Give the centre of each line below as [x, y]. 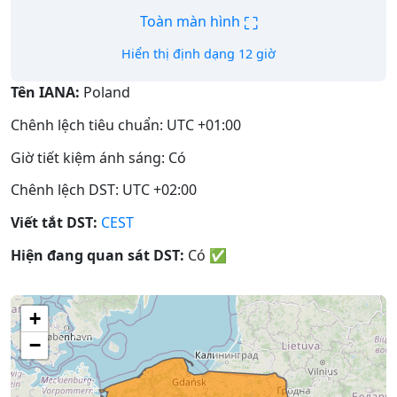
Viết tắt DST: [54, 223]
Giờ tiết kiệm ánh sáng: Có [98, 157]
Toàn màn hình [191, 22]
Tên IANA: [45, 92]
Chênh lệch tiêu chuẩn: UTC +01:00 [126, 125]
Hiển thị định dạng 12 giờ [198, 54]
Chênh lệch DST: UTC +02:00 [104, 190]
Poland [105, 92]
